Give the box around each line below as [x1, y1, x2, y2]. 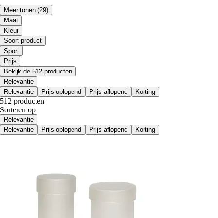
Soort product [4, 36, 42, 44]
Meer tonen [4, 6, 36, 14]
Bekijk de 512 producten [4, 67, 72, 75]
